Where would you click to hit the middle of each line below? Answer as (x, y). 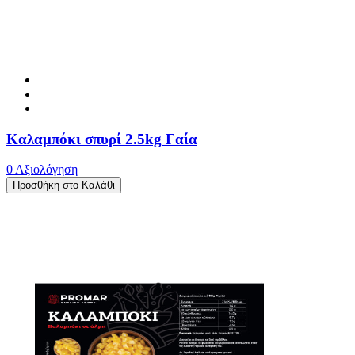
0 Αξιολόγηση (42, 170)
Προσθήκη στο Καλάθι (64, 185)
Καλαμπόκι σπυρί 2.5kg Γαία (102, 139)
